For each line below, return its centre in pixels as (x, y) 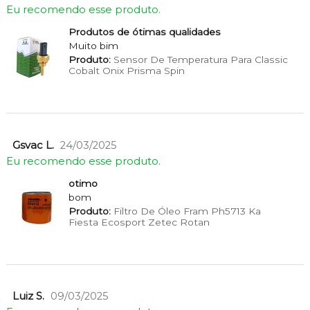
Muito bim (93, 45)
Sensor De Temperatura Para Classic (199, 59)
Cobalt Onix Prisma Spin (126, 70)
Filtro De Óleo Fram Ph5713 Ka (185, 211)
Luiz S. (28, 297)
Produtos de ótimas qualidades (144, 31)
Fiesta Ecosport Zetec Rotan (139, 222)
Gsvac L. (33, 145)
